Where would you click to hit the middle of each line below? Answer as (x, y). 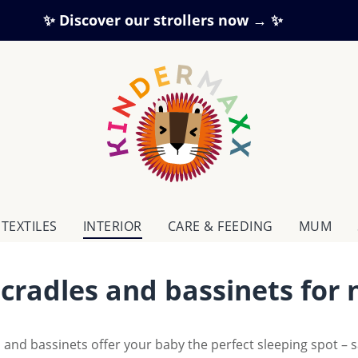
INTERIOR (112, 226)
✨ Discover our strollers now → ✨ (163, 20)
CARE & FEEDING (220, 226)
